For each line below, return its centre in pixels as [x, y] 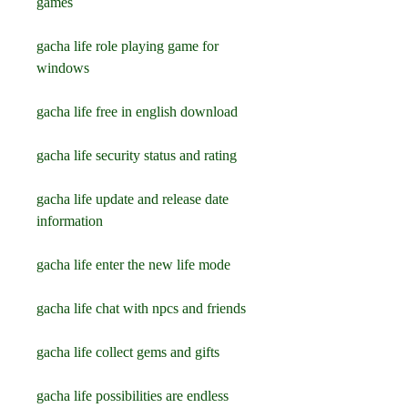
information [70, 221]
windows [63, 68]
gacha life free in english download [137, 112]
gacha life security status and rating [137, 155]
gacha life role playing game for [127, 46]
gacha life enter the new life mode [133, 265]
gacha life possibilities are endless [134, 396]
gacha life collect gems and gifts [128, 352]
